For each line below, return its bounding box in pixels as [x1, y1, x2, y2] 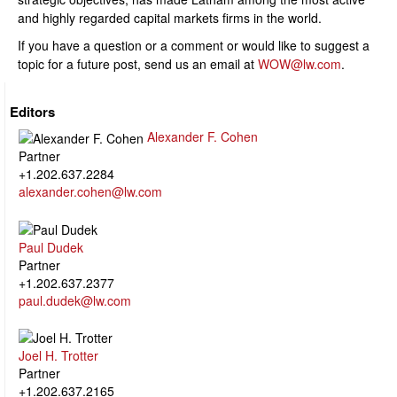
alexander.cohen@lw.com [19, 183, 162, 201]
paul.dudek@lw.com [19, 291, 131, 309]
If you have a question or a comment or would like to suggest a [18, 36, 370, 54]
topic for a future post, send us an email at [18, 55, 258, 73]
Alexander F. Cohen [147, 128, 258, 145]
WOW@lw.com [258, 55, 341, 73]
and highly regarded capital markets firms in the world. [18, 9, 322, 27]
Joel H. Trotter [19, 346, 98, 364]
